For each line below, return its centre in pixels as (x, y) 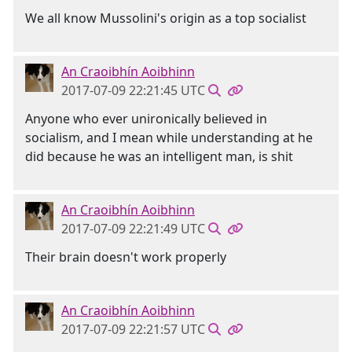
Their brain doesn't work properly (126, 257)
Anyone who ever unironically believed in (146, 119)
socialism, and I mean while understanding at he (169, 137)
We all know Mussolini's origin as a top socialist (166, 18)
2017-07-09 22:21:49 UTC (133, 229)
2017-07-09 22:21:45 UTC (133, 90)
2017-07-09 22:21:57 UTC (133, 329)
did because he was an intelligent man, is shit (159, 156)
